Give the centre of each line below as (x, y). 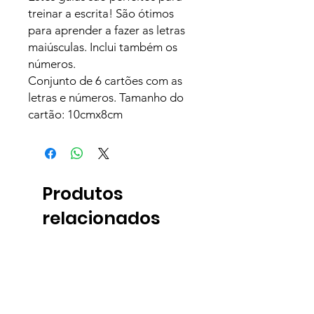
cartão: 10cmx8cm (75, 114)
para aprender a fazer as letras (107, 30)
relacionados (101, 218)
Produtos (83, 193)
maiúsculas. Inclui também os (103, 47)
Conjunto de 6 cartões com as (105, 80)
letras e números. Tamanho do (106, 97)
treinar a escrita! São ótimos (101, 13)
